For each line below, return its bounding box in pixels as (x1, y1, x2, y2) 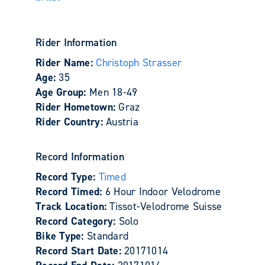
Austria (106, 114, 138, 129)
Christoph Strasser (96, 55, 182, 70)
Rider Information (35, 35, 117, 50)
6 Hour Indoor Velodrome (105, 184, 221, 199)
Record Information (35, 149, 124, 164)
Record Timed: (35, 184, 105, 199)
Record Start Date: (35, 243, 125, 258)
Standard (86, 228, 129, 243)
